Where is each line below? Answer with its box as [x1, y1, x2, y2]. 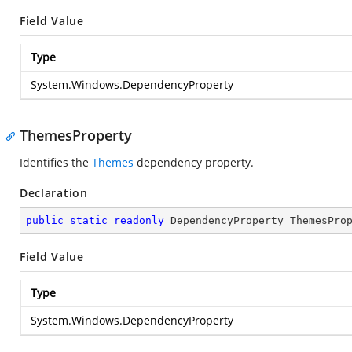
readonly [114, 214, 164, 226]
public [26, 214, 64, 226]
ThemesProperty [20, 126, 132, 145]
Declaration [20, 185, 88, 200]
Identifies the [20, 155, 92, 170]
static [70, 214, 108, 226]
